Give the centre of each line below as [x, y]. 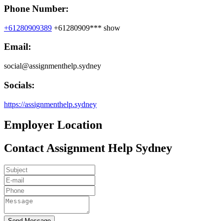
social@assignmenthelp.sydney [53, 66]
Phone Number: [36, 8]
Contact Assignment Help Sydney [88, 148]
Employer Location [53, 125]
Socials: [19, 85]
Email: [18, 47]
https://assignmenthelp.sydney [50, 104]
